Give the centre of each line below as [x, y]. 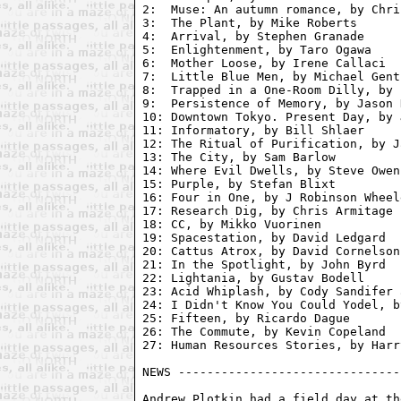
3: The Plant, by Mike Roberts [250, 22]
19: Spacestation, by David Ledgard [264, 237]
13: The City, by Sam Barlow [239, 157]
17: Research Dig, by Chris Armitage [268, 210]
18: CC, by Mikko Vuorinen [232, 224]
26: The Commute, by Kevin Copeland [264, 331]
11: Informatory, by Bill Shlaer [254, 130]
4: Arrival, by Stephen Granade [254, 36]
